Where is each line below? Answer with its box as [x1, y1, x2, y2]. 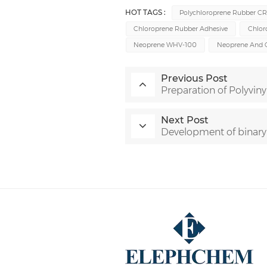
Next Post [160, 114, 209, 126]
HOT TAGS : [125, 8, 166, 17]
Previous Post [160, 73, 228, 85]
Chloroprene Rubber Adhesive [133, 24, 228, 33]
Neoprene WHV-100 [133, 41, 197, 49]
